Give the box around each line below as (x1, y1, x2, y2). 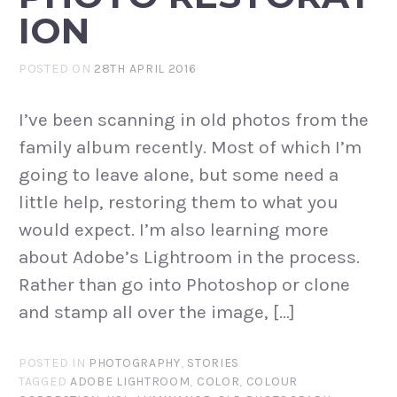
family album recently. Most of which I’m (19, 136, 362, 158)
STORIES (187, 355, 240, 371)
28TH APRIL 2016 (94, 61, 197, 77)
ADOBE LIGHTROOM (69, 374, 191, 390)
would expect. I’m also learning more (19, 218, 329, 240)
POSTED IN (19, 355, 90, 371)
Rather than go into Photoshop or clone (19, 273, 350, 295)
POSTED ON (19, 61, 95, 77)
